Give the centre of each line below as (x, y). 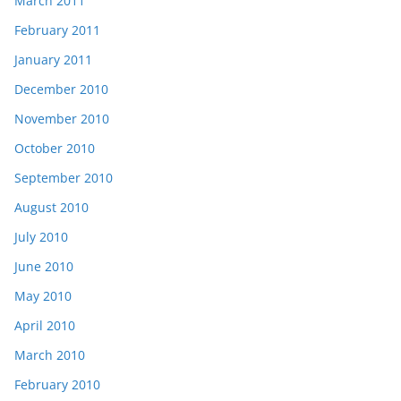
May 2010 (43, 295)
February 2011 (57, 30)
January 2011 (53, 59)
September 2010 (64, 177)
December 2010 (61, 89)
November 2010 (62, 118)
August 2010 (51, 207)
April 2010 (45, 325)
